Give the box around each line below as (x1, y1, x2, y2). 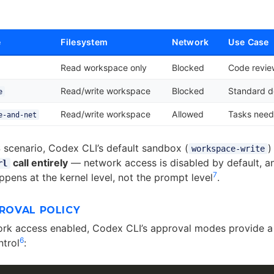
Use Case (228, 37, 269, 48)
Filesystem (61, 37, 108, 48)
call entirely (10, 157, 68, 169)
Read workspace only (61, 62, 147, 73)
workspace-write (191, 144, 265, 154)
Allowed (172, 109, 204, 120)
